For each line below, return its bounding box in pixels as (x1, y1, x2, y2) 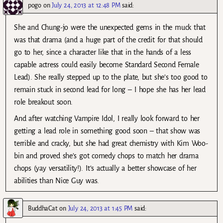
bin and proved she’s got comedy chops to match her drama (14, 151, 199, 160)
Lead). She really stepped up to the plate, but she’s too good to (14, 73, 208, 81)
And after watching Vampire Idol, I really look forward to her (14, 114, 200, 122)
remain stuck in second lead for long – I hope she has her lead (14, 85, 206, 94)
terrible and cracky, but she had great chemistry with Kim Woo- (14, 139, 208, 147)
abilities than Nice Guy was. (14, 176, 99, 185)
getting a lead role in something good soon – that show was (14, 126, 201, 135)
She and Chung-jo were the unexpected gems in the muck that (14, 23, 206, 31)
